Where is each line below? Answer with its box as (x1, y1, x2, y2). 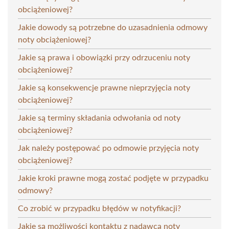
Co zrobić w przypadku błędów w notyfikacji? (18, 204, 181, 213)
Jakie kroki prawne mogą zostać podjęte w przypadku (18, 174, 209, 182)
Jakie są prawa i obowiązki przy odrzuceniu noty (18, 53, 190, 62)
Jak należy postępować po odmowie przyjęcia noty (18, 144, 199, 152)
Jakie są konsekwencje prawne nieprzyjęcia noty (18, 83, 190, 92)
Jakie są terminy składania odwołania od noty (18, 113, 180, 122)
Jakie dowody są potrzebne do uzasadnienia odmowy (18, 23, 208, 32)
